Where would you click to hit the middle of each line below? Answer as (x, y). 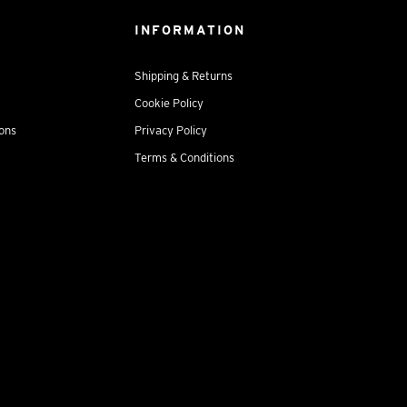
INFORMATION (189, 30)
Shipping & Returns (183, 76)
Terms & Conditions (184, 158)
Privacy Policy (170, 130)
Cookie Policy (169, 103)
